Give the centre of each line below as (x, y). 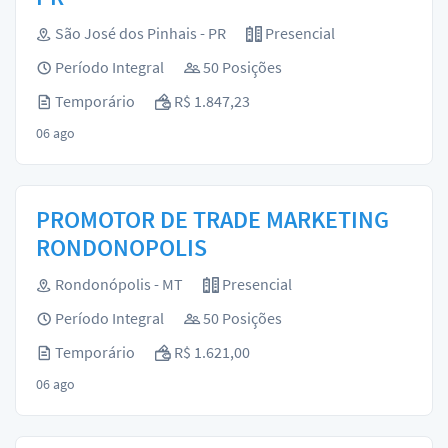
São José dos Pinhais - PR (139, 33)
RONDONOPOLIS (121, 247)
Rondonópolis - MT (117, 284)
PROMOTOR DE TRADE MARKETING (212, 219)
